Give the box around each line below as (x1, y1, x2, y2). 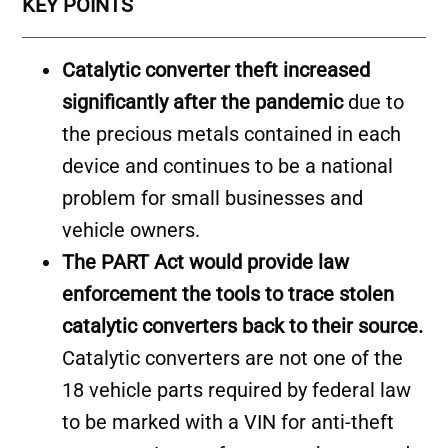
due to (348, 90, 405, 115)
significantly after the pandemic (62, 90, 349, 115)
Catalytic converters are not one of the (62, 346, 404, 371)
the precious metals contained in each (62, 122, 402, 147)
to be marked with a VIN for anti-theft (62, 410, 395, 435)
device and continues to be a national (62, 154, 394, 179)
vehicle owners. (62, 218, 206, 243)
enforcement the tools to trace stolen (62, 282, 395, 307)
